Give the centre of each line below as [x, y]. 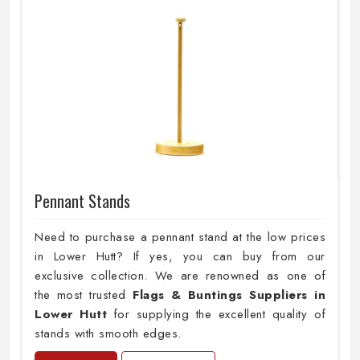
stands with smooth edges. [108, 334]
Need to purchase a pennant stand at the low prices [180, 237]
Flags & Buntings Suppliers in [229, 295]
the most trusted [84, 295]
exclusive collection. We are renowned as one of [180, 276]
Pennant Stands [82, 201]
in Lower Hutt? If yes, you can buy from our [180, 257]
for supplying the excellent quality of [217, 315]
